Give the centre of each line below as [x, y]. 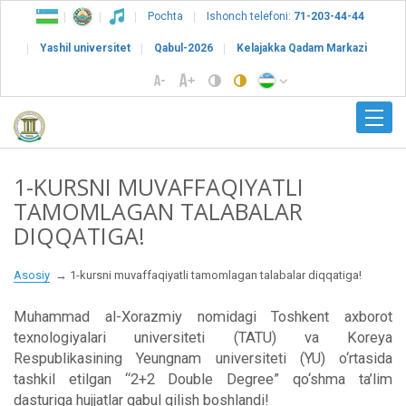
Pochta [165, 16]
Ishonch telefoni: [249, 16]
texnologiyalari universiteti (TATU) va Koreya [203, 337]
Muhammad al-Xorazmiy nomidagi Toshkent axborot [203, 316]
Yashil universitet [85, 48]
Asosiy [32, 275]
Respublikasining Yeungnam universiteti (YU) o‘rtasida [203, 358]
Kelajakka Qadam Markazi [301, 48]
